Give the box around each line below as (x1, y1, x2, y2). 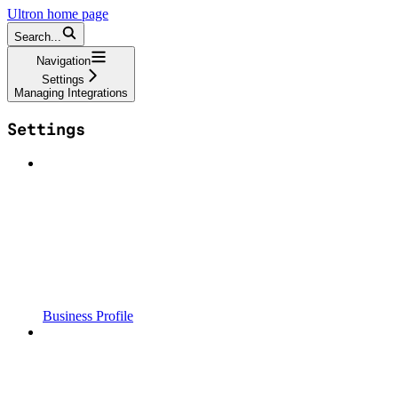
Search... (14, 29, 61, 44)
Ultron (7, 5, 44, 21)
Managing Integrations (14, 85, 128, 99)
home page (44, 5, 108, 21)
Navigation (36, 53, 91, 68)
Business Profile (43, 308, 133, 324)
